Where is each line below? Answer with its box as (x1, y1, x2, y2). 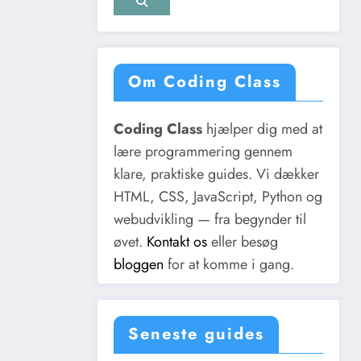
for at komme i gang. (164, 254, 294, 276)
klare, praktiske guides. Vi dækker (114, 164, 319, 185)
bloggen (114, 254, 164, 276)
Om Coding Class (128, 70, 281, 94)
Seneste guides (128, 322, 264, 346)
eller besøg (207, 231, 278, 253)
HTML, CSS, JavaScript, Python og (114, 186, 322, 208)
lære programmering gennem (114, 141, 293, 163)
